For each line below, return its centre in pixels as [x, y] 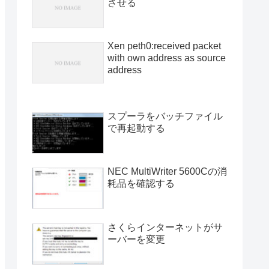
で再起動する [136, 128]
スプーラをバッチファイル [165, 116]
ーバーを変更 [136, 239]
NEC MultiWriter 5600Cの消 [167, 172]
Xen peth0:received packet [164, 46]
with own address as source [167, 58]
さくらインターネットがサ [165, 227]
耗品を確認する [141, 184]
